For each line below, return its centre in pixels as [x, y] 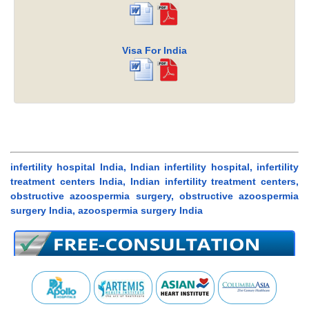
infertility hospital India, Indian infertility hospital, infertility [154, 167]
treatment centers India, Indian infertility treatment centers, [154, 182]
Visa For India [154, 51]
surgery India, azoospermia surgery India [107, 211]
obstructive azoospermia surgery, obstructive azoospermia [154, 196]
